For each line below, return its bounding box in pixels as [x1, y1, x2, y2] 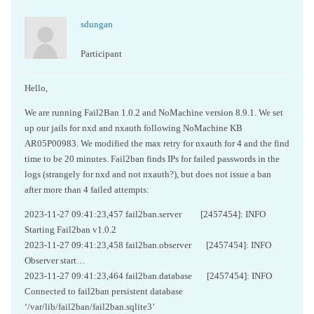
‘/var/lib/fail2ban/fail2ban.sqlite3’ [25, 301, 155, 312]
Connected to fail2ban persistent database [25, 286, 183, 296]
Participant [81, 48, 122, 59]
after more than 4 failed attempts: [25, 184, 149, 195]
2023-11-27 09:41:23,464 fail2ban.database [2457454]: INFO [25, 271, 278, 281]
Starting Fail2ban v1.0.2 [25, 224, 116, 235]
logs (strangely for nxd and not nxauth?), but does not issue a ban [25, 169, 271, 179]
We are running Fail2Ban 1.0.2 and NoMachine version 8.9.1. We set [25, 107, 283, 118]
